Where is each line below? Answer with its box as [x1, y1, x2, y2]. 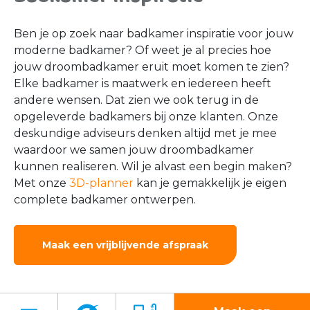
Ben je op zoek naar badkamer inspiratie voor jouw [14, 26, 293, 40]
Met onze [14, 176, 69, 190]
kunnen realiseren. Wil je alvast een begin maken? [14, 159, 292, 173]
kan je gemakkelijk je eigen [134, 176, 286, 190]
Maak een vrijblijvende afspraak [42, 238, 208, 251]
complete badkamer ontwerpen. [14, 192, 196, 206]
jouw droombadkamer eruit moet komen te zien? [14, 60, 289, 73]
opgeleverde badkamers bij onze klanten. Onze [14, 109, 278, 123]
